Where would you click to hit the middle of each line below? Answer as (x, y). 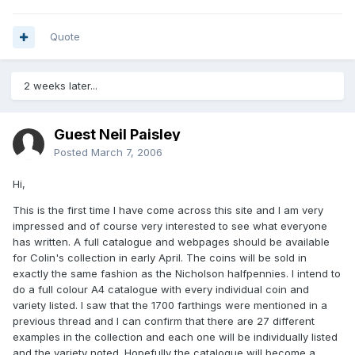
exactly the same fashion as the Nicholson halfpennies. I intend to (177, 274)
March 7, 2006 (127, 153)
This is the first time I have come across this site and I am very (168, 210)
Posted (73, 153)
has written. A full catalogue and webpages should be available (171, 242)
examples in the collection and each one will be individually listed (175, 337)
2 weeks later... (61, 86)
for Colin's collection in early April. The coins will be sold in (160, 258)
